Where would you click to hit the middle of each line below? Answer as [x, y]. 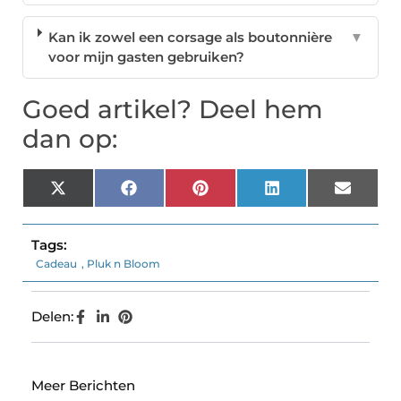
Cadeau [56, 264]
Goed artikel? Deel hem [173, 110]
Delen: [52, 317]
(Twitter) [95, 208]
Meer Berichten [83, 386]
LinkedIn [309, 194]
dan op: [70, 139]
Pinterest [239, 194]
